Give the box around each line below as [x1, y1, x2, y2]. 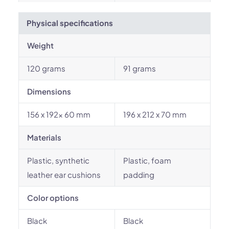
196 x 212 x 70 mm [123, 109, 187, 119]
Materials [27, 132, 61, 142]
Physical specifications [27, 18, 113, 28]
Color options [27, 193, 79, 202]
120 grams [27, 63, 65, 73]
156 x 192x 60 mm [27, 109, 90, 119]
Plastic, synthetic [27, 155, 89, 165]
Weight [27, 40, 54, 50]
